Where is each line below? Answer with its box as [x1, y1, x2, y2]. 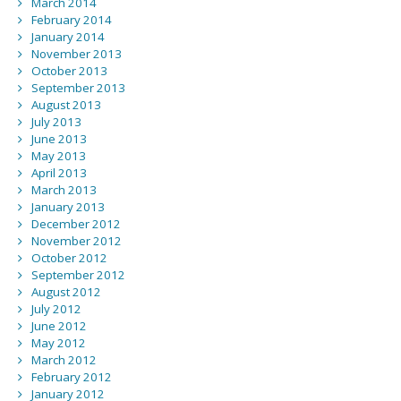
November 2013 [30, 46, 122, 63]
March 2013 [30, 182, 97, 199]
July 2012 [30, 301, 81, 318]
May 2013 [30, 148, 86, 165]
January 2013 [30, 199, 105, 216]
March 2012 [30, 352, 97, 369]
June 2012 [30, 318, 87, 335]
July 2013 [30, 114, 81, 131]
